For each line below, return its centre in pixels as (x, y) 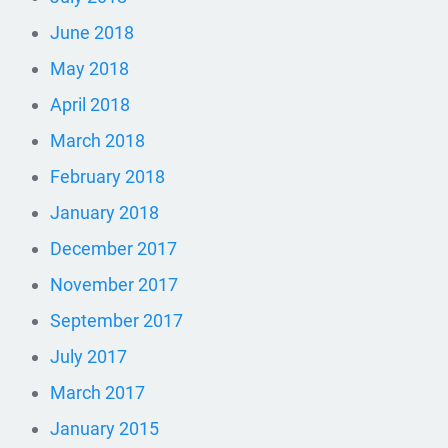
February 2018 (107, 176)
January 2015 (104, 428)
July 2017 (88, 356)
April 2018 (90, 104)
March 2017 (97, 392)
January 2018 (104, 212)
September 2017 (116, 320)
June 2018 (92, 32)
